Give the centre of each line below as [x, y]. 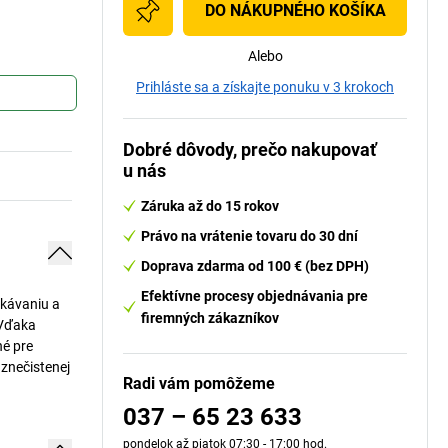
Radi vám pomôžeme [199, 383]
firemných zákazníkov [210, 318]
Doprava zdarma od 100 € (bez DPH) [255, 266]
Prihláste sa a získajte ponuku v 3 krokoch [265, 87]
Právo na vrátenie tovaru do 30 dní [249, 236]
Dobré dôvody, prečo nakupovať [249, 149]
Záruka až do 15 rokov [210, 206]
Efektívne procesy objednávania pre [254, 296]
